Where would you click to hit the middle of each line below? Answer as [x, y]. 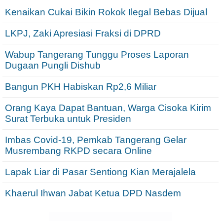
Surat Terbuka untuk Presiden [68, 119]
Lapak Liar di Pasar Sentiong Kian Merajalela [100, 172]
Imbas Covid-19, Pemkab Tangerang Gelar [96, 140]
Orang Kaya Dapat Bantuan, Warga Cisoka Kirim [108, 108]
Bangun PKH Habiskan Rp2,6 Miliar [81, 87]
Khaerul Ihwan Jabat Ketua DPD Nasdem [93, 193]
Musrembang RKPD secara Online [78, 151]
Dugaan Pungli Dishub [53, 66]
